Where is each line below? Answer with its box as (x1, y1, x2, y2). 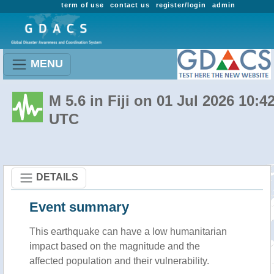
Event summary (29, 199, 129, 215)
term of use (61, 1, 104, 9)
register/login (155, 1, 207, 9)
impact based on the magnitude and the (29, 241, 200, 251)
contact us (109, 1, 150, 9)
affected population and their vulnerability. (29, 256, 209, 266)
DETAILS (36, 171, 78, 182)
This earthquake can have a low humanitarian (29, 226, 227, 237)
